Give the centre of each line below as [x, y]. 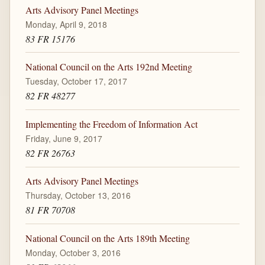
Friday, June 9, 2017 [64, 138]
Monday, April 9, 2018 [66, 24]
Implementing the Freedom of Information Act [111, 124]
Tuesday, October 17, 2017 [76, 81]
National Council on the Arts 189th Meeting [107, 238]
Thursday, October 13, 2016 [78, 195]
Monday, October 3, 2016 [73, 252]
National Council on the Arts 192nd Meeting [109, 67]
